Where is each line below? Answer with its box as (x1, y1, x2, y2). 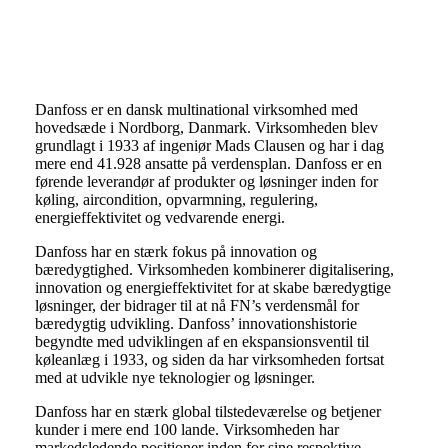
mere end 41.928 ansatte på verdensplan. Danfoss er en (34, 155, 382, 173)
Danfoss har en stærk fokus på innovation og (34, 243, 317, 261)
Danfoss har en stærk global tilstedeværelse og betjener (34, 403, 381, 421)
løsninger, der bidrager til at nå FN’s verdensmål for (34, 297, 359, 315)
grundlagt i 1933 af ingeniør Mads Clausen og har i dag (34, 137, 384, 155)
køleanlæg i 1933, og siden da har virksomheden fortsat (34, 351, 384, 369)
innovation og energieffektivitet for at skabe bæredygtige (34, 279, 391, 297)
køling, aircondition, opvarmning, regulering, (34, 191, 318, 209)
